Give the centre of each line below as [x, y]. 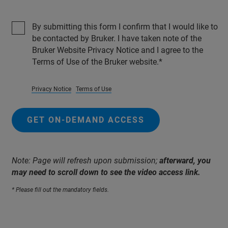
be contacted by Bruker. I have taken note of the [117, 38]
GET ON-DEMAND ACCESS [86, 120]
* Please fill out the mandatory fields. [60, 190]
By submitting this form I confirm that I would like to [125, 26]
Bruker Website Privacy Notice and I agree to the [118, 50]
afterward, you [184, 160]
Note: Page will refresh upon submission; [84, 160]
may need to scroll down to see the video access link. [106, 172]
